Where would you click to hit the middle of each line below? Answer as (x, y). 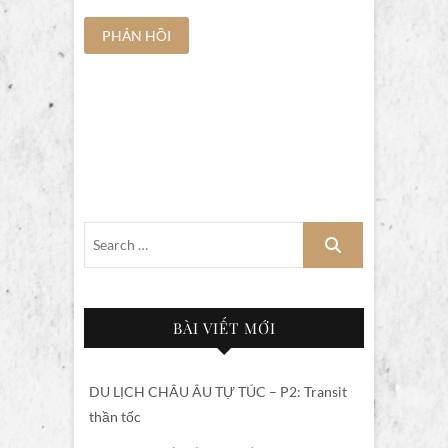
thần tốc (115, 416)
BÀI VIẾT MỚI (224, 327)
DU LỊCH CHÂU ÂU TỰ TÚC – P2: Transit (218, 391)
